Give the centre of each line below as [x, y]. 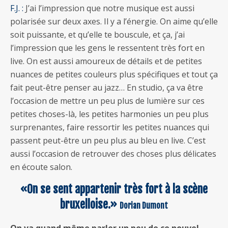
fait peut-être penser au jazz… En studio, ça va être [107, 87]
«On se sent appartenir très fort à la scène [114, 189]
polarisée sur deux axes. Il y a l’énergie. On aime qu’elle [114, 21]
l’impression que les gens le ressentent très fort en [107, 48]
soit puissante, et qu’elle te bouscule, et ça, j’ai [97, 34]
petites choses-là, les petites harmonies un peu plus [109, 114]
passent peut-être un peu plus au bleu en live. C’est [108, 140]
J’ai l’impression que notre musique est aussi [109, 8]
